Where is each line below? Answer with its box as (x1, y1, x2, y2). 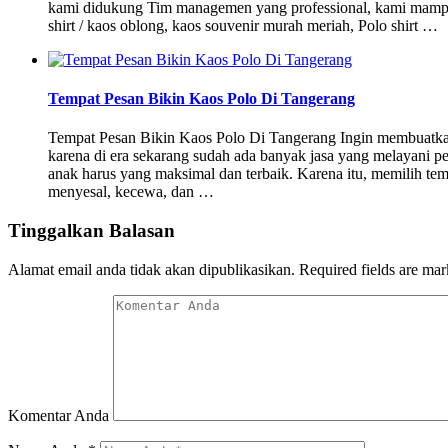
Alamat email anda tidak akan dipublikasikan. (8, 260, 295, 278)
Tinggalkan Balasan (8, 219, 175, 241)
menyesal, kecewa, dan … (48, 183, 214, 201)
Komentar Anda (8, 406, 109, 424)
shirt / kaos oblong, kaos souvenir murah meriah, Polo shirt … (48, 16, 438, 34)
